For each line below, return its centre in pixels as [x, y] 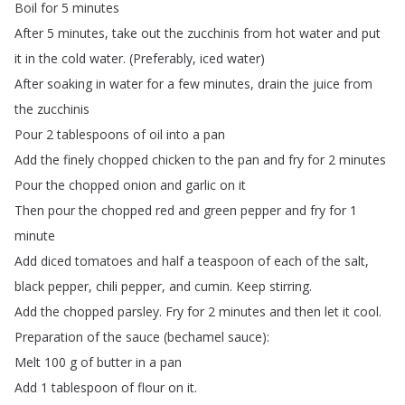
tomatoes [104, 261]
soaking [70, 84]
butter [114, 362]
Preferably [163, 58]
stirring [289, 286]
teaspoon [226, 261]
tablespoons [93, 134]
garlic [201, 185]
